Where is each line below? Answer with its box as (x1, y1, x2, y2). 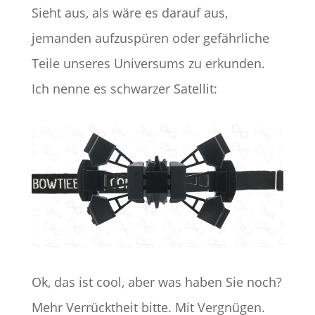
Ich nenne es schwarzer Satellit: (31, 79, 217, 97)
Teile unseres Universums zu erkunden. (31, 54, 265, 72)
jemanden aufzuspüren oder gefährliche (31, 29, 269, 46)
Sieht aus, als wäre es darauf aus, (31, 4, 228, 21)
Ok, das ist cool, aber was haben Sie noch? (31, 273, 282, 290)
